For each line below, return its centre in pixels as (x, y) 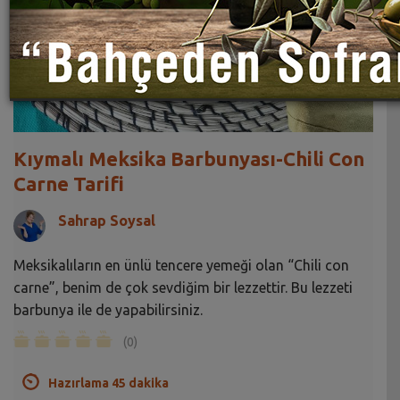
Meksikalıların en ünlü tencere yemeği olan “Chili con (181, 265)
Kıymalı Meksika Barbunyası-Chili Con (189, 158)
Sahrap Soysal (107, 220)
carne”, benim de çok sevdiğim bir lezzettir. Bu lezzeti (183, 287)
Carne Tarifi (69, 183)
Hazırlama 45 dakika (108, 383)
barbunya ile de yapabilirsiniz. (108, 309)
